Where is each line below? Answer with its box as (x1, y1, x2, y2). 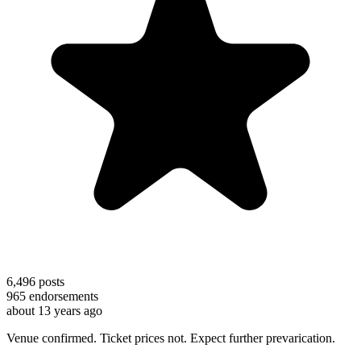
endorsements (26, 288, 98, 303)
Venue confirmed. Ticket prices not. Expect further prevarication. (6, 330, 335, 345)
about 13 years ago (6, 303, 102, 317)
